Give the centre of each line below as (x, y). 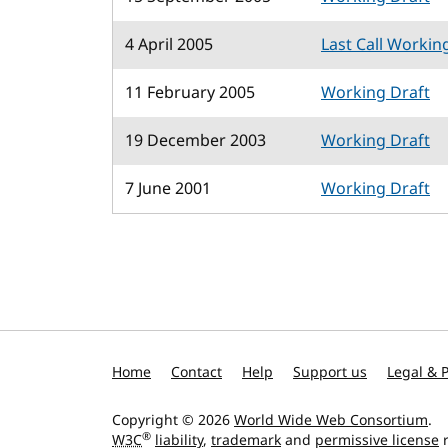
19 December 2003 (195, 141)
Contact (196, 372)
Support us (330, 372)
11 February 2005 (190, 93)
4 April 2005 (169, 45)
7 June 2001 (168, 189)
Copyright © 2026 (173, 420)
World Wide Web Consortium (331, 420)
